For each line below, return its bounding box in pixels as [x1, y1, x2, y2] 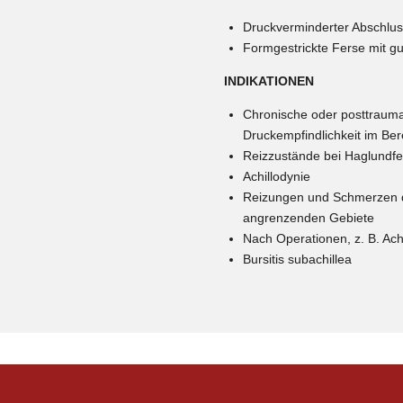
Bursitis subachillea [243, 251, 352, 266]
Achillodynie [243, 168, 310, 184]
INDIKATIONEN [224, 73, 314, 88]
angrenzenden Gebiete [243, 210, 374, 225]
